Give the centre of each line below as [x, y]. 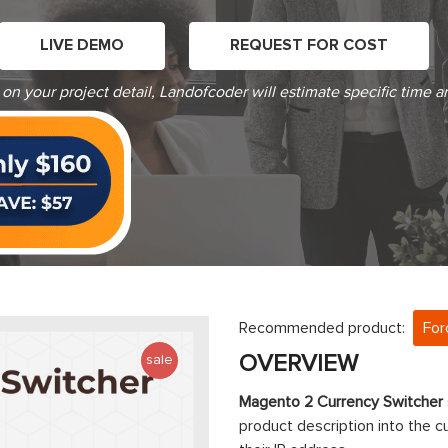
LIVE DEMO [82, 44]
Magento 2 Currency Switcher [341, 402]
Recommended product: [326, 328]
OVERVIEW [298, 364]
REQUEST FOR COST [309, 44]
